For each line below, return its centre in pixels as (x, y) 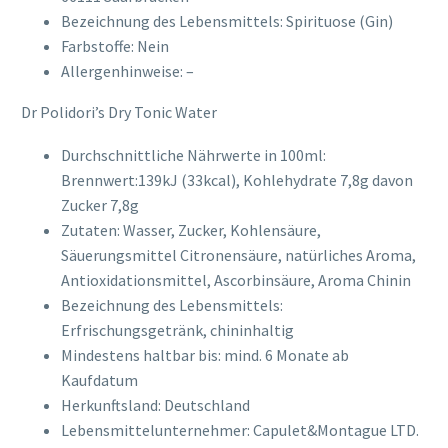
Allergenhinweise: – (127, 71)
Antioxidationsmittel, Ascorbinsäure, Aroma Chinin (236, 279)
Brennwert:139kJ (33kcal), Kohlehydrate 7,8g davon (237, 179)
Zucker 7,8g (100, 204)
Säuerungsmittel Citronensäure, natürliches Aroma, (238, 254)
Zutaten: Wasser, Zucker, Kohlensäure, (191, 229)
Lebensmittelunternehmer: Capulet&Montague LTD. (240, 429)
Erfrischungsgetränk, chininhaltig (177, 329)
